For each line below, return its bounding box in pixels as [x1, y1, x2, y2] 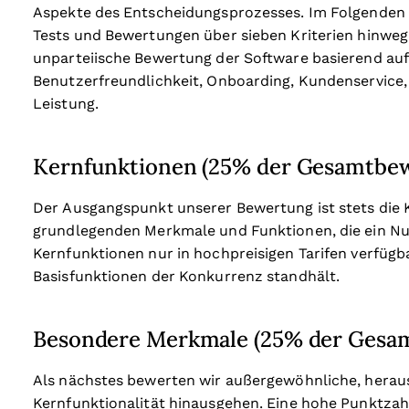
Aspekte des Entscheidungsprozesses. [33, 5, 305, 20]
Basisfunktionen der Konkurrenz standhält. [33, 268, 341, 284]
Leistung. [33, 96, 99, 111]
